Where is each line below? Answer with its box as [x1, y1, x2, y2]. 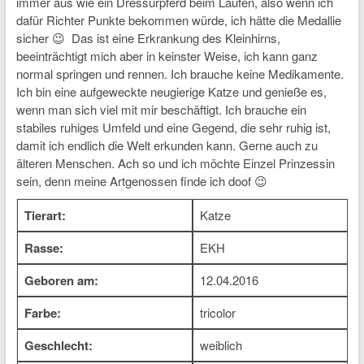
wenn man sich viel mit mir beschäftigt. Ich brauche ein [15, 101, 306, 118]
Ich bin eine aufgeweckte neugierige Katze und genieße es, [15, 83, 327, 100]
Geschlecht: [24, 336, 93, 354]
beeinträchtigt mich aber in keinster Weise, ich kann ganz [15, 47, 318, 64]
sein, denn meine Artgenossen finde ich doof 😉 [15, 172, 267, 189]
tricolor [199, 304, 236, 321]
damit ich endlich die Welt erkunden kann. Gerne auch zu [15, 136, 318, 154]
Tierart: [24, 206, 66, 224]
